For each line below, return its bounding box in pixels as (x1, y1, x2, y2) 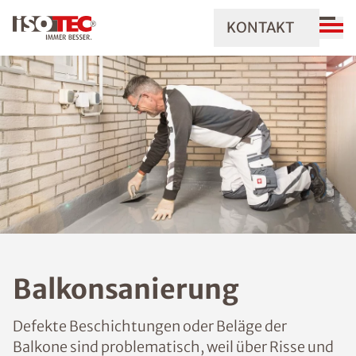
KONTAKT (226, 18, 294, 37)
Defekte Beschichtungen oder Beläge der (13, 317, 287, 335)
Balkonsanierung (13, 273, 239, 306)
